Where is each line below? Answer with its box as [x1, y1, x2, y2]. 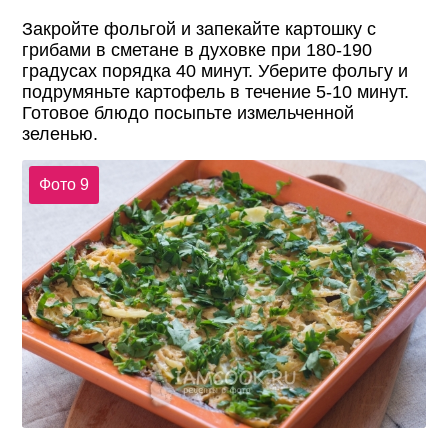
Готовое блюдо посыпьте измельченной [22, 102, 355, 123]
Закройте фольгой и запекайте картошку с [22, 18, 377, 39]
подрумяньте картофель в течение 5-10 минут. [22, 81, 410, 102]
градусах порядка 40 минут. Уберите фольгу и [22, 60, 409, 81]
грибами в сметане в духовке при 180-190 [22, 39, 373, 60]
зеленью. [22, 123, 99, 144]
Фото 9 [38, 175, 89, 193]
